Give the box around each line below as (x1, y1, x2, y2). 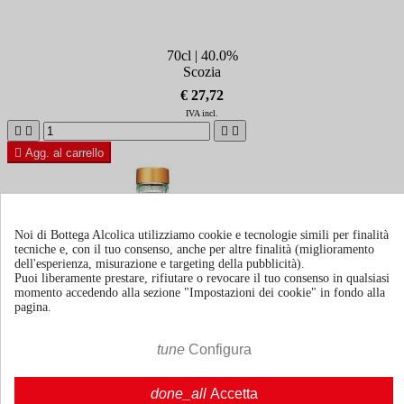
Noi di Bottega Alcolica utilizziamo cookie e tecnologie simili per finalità (14, 227, 389, 242)
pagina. (14, 299, 51, 314)
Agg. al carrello (25, 146, 104, 161)
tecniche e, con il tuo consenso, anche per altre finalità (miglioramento (14, 242, 374, 256)
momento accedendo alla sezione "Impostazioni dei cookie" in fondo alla (14, 285, 385, 299)
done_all (150, 386, 207, 402)
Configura (188, 341, 252, 357)
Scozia (183, 64, 221, 80)
